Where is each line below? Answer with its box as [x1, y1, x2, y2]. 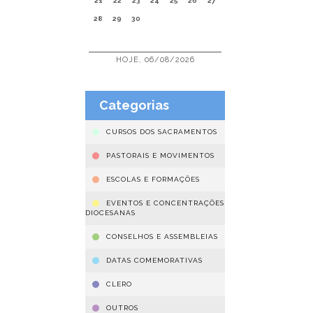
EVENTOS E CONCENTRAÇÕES [106, 199, 224, 207]
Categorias [99, 98, 169, 112]
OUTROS [106, 304, 138, 312]
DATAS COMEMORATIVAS [106, 256, 203, 264]
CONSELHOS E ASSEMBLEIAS [106, 233, 218, 240]
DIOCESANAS [85, 209, 136, 217]
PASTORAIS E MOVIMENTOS [106, 152, 214, 159]
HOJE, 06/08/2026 [115, 55, 195, 64]
